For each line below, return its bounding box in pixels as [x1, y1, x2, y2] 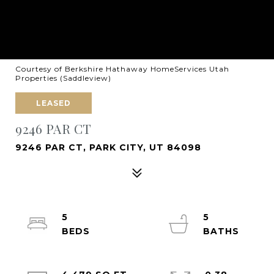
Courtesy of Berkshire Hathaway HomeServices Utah [15, 64, 229, 73]
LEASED [36, 98, 71, 108]
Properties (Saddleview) [15, 73, 111, 83]
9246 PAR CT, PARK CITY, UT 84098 [15, 142, 201, 153]
